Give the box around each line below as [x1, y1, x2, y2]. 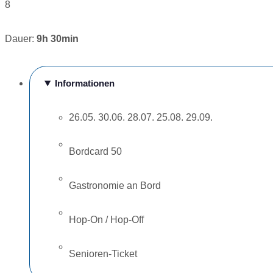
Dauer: [5, 34, 37, 44]
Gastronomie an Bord [69, 180, 161, 191]
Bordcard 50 [69, 146, 122, 157]
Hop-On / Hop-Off [69, 214, 144, 225]
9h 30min [37, 34, 79, 44]
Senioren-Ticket [69, 249, 137, 259]
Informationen [54, 79, 115, 88]
